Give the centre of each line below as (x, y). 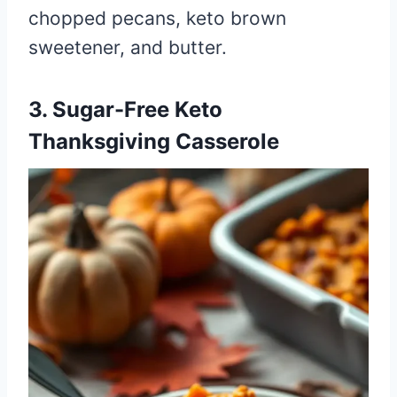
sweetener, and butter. (128, 47)
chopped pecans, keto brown (157, 18)
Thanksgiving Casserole (154, 141)
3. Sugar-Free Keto (125, 109)
